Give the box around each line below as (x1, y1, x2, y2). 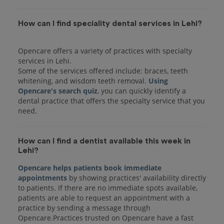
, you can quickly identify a (97, 85, 186, 95)
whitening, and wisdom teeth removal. (18, 75, 148, 85)
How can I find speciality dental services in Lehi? (18, 19, 202, 27)
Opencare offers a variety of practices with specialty (18, 45, 192, 55)
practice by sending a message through (18, 202, 150, 212)
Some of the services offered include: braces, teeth (18, 65, 188, 75)
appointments (18, 172, 67, 182)
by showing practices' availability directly (67, 172, 206, 182)
